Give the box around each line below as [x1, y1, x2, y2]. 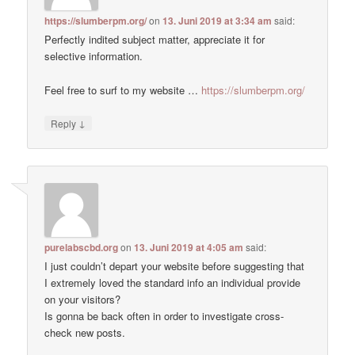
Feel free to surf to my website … [44, 82, 202, 97]
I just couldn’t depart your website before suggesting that [44, 258, 305, 274]
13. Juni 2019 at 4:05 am [134, 240, 244, 255]
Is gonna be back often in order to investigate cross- [44, 308, 284, 324]
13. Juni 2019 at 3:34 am [162, 13, 273, 29]
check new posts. [44, 325, 126, 341]
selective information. [44, 48, 143, 64]
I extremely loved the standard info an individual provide [44, 275, 301, 291]
